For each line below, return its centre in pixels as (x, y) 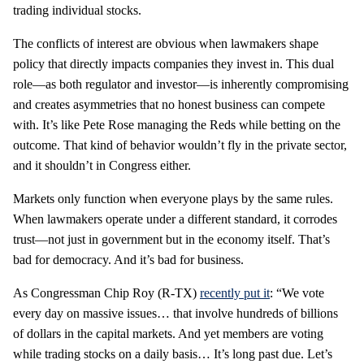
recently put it (235, 292)
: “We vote (297, 292)
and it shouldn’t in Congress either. (102, 165)
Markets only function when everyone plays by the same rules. (173, 198)
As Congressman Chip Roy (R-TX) (106, 292)
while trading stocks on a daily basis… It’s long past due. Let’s (173, 353)
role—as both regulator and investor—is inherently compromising (181, 84)
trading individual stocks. (77, 10)
